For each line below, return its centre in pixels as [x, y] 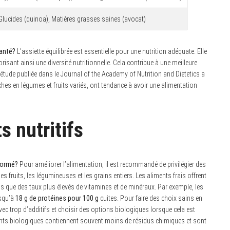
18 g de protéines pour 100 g [57, 198]
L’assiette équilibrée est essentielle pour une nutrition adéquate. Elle [111, 52]
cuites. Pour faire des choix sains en [150, 198]
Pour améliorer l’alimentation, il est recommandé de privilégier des [112, 165]
